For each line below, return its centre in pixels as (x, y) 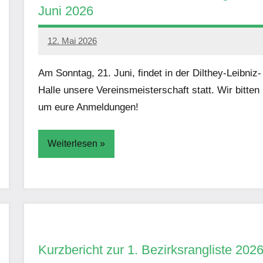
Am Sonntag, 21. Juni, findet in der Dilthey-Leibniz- (150, 73)
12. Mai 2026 (72, 41)
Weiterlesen (73, 143)
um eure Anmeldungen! (88, 107)
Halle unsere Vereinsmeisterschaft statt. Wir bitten (149, 90)
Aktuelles (63, 183)
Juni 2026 (66, 11)
